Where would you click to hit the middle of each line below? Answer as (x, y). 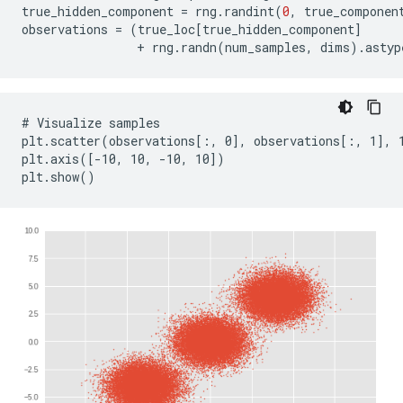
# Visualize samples (91, 123)
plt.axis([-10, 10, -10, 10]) (123, 159)
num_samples (265, 47)
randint (249, 11)
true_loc (166, 29)
